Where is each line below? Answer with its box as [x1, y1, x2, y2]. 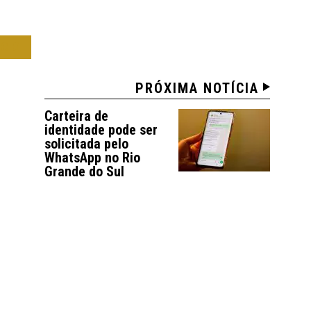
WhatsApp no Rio [44, 149, 141, 166]
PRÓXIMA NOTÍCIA [135, 79, 260, 96]
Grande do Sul [44, 162, 125, 180]
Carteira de [44, 107, 109, 124]
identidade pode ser [44, 121, 158, 138]
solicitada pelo [44, 135, 129, 152]
